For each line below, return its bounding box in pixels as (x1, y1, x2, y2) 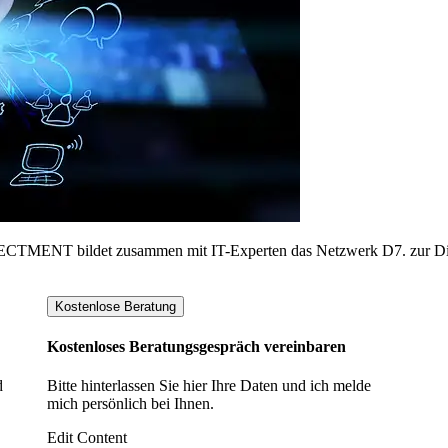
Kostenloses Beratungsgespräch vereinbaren (47, 338, 347, 356)
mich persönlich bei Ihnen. (47, 395, 215, 413)
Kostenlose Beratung (55, 298, 177, 314)
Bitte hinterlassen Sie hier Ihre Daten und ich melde (47, 377, 372, 395)
